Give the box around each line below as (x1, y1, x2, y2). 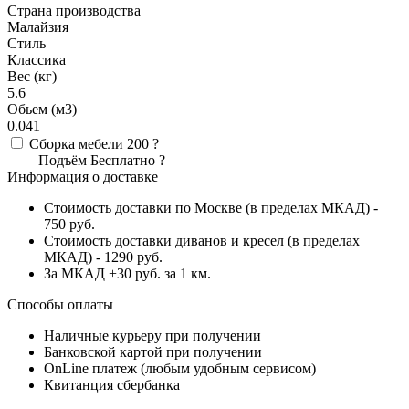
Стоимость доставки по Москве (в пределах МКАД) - (44, 199, 378, 215)
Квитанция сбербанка (44, 376, 180, 393)
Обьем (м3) (7, 100, 77, 117)
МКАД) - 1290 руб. (44, 248, 163, 265)
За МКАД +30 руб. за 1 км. (44, 265, 211, 281)
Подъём (38, 152, 90, 168)
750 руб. (44, 215, 95, 232)
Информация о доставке (7, 168, 158, 184)
